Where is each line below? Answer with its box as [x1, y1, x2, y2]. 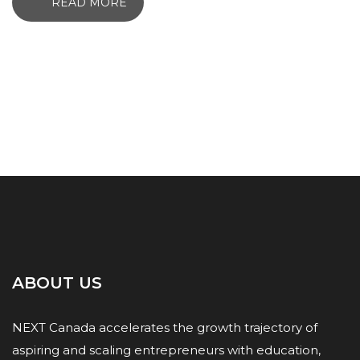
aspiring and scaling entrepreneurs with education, [12, 342, 321, 358]
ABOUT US [12, 272, 102, 292]
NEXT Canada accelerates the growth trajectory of [12, 319, 317, 335]
